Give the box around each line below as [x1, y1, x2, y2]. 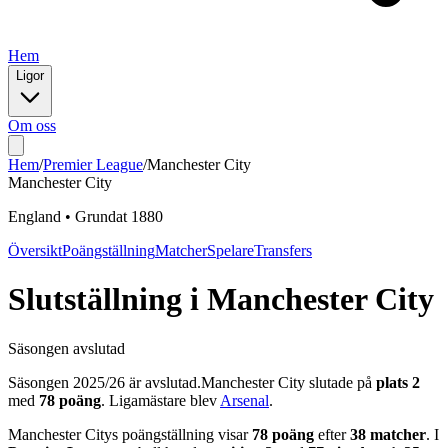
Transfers [254, 242, 312, 259]
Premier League [43, 156, 143, 173]
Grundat [75, 208, 131, 225]
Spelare [207, 242, 254, 259]
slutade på [305, 373, 376, 391]
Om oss [8, 117, 56, 134]
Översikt [8, 242, 62, 259]
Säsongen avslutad [8, 339, 125, 357]
